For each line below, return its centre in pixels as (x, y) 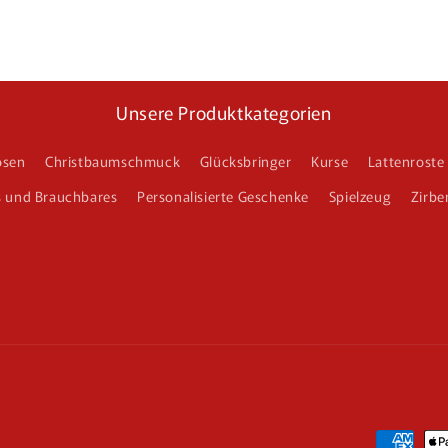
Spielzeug (360, 196)
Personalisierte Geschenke (223, 196)
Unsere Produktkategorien (224, 112)
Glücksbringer (245, 161)
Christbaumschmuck (113, 161)
